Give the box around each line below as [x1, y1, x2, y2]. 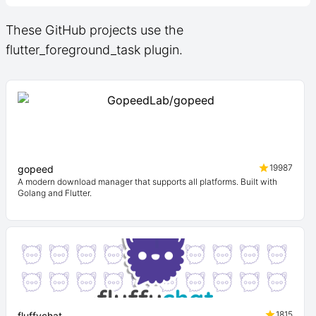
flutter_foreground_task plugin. [6, 42, 183, 57]
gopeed [18, 163, 54, 175]
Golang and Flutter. [18, 188, 92, 198]
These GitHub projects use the [6, 23, 183, 37]
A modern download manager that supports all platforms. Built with [18, 176, 277, 187]
